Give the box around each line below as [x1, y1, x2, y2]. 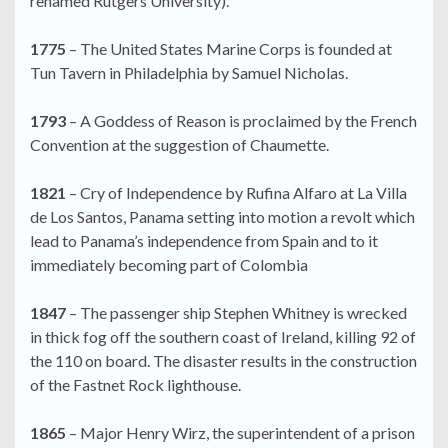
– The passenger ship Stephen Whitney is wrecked [66, 303, 407, 323]
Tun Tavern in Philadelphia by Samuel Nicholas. [30, 63, 348, 83]
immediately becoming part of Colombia [30, 255, 308, 275]
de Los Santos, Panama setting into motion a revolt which [30, 207, 415, 227]
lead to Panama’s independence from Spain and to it [30, 231, 378, 251]
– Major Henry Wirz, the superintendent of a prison [66, 423, 415, 443]
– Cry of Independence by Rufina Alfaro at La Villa [66, 183, 407, 203]
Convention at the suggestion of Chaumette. [30, 135, 329, 155]
